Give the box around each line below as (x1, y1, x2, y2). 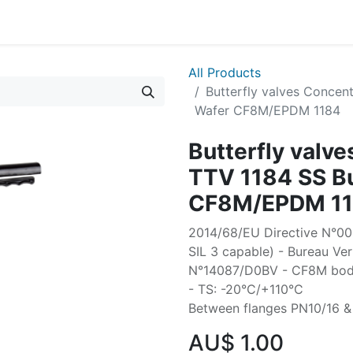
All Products (188, 65, 261, 80)
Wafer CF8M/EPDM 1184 (195, 102, 340, 118)
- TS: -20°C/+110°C (188, 281, 303, 297)
